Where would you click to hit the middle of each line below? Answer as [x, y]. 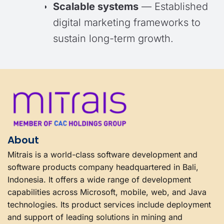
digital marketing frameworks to [127, 22]
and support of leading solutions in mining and [95, 217]
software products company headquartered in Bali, [103, 167]
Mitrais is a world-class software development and [102, 154]
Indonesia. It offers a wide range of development [99, 179]
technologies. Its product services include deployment [109, 204]
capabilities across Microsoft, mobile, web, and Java [107, 192]
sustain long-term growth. [113, 38]
